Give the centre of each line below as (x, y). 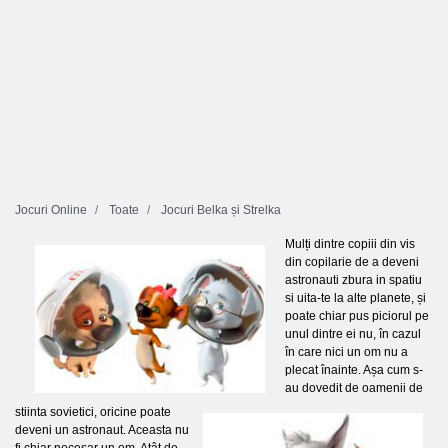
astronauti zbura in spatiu (353, 280)
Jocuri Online (51, 210)
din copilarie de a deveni (352, 262)
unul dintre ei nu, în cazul (353, 334)
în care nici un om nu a (346, 352)
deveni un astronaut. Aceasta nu (102, 430)
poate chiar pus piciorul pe (357, 316)
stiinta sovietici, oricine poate (93, 412)
